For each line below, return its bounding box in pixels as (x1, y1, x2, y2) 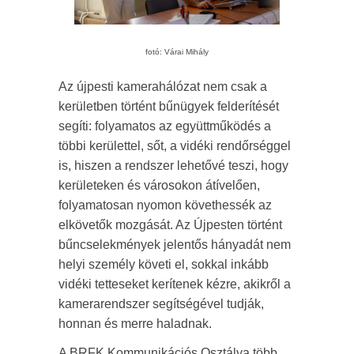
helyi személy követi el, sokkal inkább (58, 257, 269, 271)
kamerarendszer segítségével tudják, (58, 296, 264, 311)
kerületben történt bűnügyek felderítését (58, 99, 279, 113)
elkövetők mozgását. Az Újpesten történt (58, 217, 282, 232)
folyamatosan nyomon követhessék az (58, 198, 272, 212)
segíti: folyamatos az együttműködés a (58, 119, 271, 133)
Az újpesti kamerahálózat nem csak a (58, 79, 267, 93)
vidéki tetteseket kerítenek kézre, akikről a (58, 277, 291, 291)
